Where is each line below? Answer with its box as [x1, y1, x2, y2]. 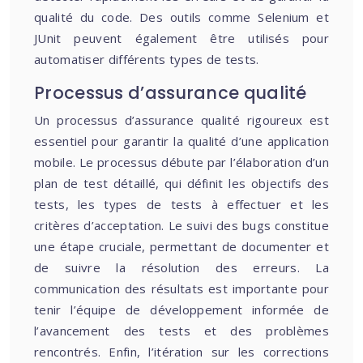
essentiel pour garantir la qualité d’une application [34, 133, 329, 149]
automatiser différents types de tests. [34, 51, 259, 67]
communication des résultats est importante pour [34, 280, 329, 297]
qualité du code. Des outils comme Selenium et [34, 9, 329, 25]
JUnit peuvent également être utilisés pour [34, 30, 329, 46]
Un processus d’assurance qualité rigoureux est [34, 112, 329, 128]
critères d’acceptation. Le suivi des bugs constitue [34, 217, 329, 233]
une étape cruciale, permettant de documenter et [34, 238, 329, 254]
